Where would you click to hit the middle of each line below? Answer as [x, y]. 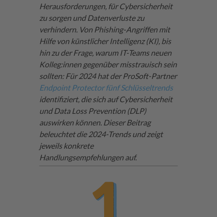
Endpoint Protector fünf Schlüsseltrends [106, 87]
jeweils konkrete [66, 145]
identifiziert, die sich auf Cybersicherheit [106, 99]
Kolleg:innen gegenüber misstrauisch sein [108, 64]
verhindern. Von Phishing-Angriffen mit [104, 29]
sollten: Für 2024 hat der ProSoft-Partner [108, 76]
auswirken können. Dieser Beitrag [95, 122]
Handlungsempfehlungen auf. [88, 157]
